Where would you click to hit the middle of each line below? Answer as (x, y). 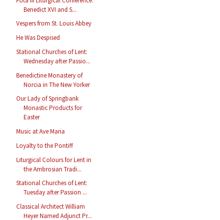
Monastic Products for (53, 108)
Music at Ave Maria (41, 132)
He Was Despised (38, 38)
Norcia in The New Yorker (57, 84)
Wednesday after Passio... (57, 61)
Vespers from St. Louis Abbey (54, 24)
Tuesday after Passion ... (55, 192)
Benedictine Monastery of (50, 75)
